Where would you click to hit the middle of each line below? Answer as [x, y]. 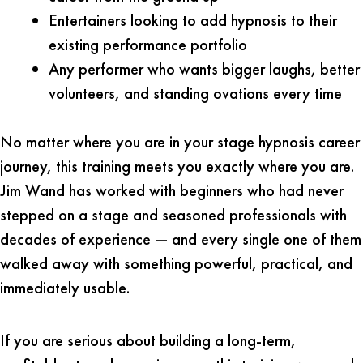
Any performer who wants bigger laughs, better [204, 68]
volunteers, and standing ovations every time [195, 93]
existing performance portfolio [148, 44]
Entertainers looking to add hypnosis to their [193, 20]
